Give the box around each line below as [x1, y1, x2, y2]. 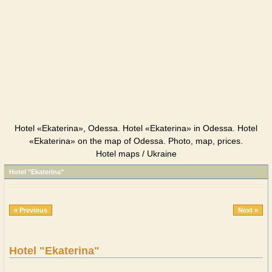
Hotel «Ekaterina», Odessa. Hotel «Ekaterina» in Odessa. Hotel [15, 123, 257, 133]
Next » [238, 206, 258, 214]
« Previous [14, 206, 47, 214]
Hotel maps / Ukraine [95, 149, 177, 158]
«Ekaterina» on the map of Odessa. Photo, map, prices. [29, 136, 243, 146]
